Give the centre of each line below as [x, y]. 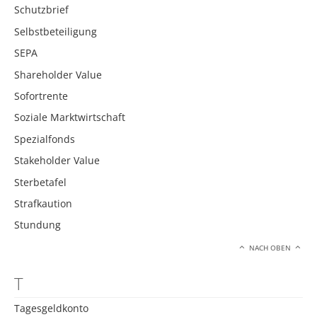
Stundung [38, 225]
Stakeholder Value [57, 161]
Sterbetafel [40, 182]
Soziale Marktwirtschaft [70, 117]
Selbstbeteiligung [56, 31]
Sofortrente [41, 96]
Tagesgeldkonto [51, 309]
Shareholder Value [58, 74]
